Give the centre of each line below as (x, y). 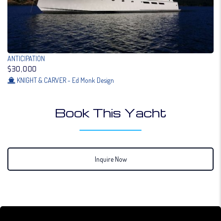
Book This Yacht (110, 113)
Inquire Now (110, 159)
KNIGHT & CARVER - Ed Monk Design (65, 80)
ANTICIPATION (26, 59)
